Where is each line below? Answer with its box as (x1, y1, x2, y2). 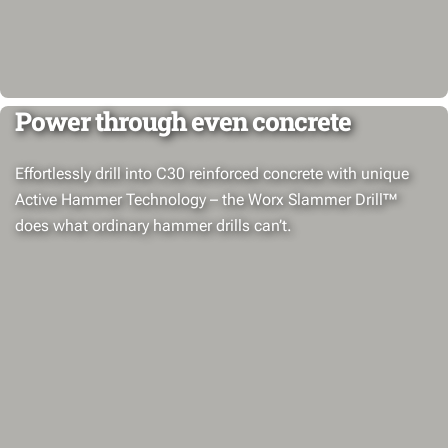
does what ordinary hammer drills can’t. (15, 216, 292, 235)
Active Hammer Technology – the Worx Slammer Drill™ (15, 190, 398, 209)
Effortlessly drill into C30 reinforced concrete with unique (15, 164, 409, 183)
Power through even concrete (15, 104, 351, 138)
